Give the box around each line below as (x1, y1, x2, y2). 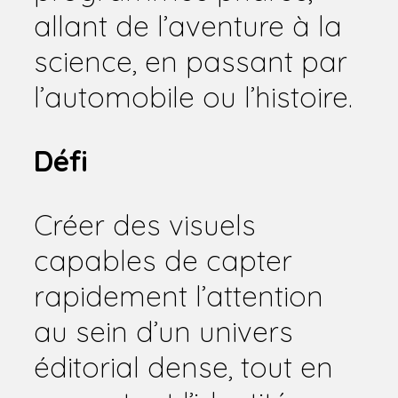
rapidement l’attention (34, 277, 323, 314)
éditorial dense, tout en (34, 348, 333, 385)
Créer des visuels (34, 206, 256, 243)
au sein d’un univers (34, 313, 293, 349)
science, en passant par (34, 43, 347, 79)
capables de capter (34, 242, 292, 278)
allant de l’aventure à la (34, 7, 342, 44)
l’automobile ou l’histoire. (34, 78, 353, 115)
